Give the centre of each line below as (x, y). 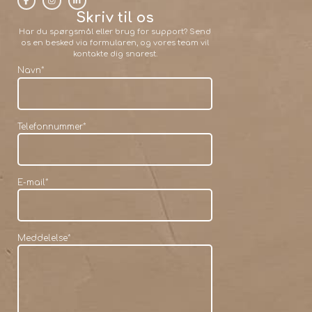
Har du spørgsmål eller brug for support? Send (115, 32)
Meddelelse (42, 238)
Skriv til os (115, 18)
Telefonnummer (50, 126)
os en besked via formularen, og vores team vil (115, 43)
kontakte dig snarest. (115, 54)
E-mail (31, 182)
